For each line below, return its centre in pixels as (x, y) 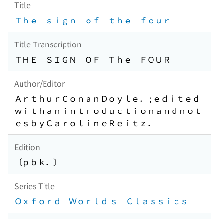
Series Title (34, 186)
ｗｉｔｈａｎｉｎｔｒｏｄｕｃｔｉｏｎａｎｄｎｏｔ (108, 111)
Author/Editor (39, 83)
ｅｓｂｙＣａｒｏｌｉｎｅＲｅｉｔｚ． (85, 123)
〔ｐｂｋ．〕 (38, 162)
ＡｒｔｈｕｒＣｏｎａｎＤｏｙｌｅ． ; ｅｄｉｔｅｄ (107, 99)
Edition (27, 146)
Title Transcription (48, 44)
